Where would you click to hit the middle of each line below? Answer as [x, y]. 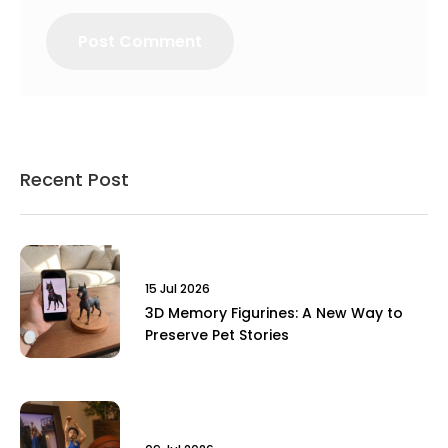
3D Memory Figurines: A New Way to [274, 312]
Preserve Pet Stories [217, 334]
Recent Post [74, 180]
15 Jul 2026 [177, 288]
